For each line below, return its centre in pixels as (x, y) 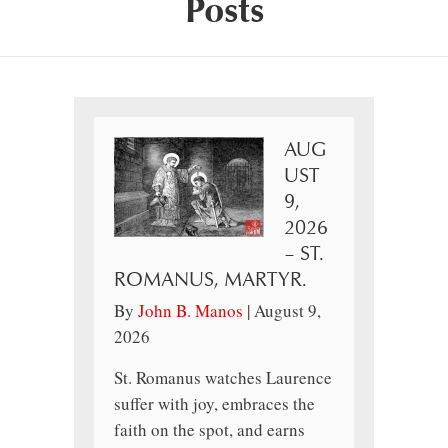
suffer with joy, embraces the (214, 404)
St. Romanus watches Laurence (223, 378)
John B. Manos (190, 311)
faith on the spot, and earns (209, 430)
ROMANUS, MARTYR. (210, 280)
